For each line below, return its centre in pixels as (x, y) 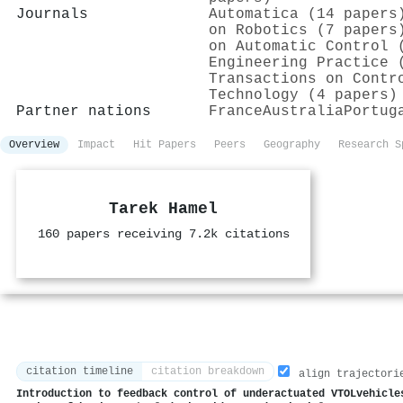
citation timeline (80, 372)
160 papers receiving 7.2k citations (163, 234)
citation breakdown (208, 372)
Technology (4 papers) (303, 95)
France (236, 111)
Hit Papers (165, 144)
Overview (34, 144)
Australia (303, 111)
